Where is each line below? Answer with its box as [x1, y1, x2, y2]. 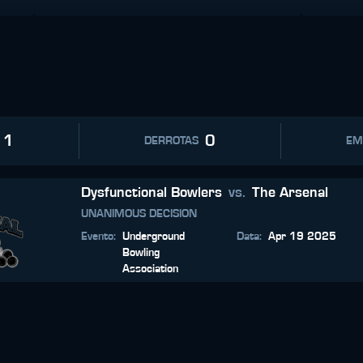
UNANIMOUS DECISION [81, 208, 197, 220]
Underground [122, 231, 185, 242]
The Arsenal [252, 186, 328, 200]
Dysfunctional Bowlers [81, 186, 222, 200]
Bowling [122, 247, 160, 258]
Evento [81, 231, 113, 242]
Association [122, 263, 178, 275]
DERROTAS [144, 135, 199, 147]
